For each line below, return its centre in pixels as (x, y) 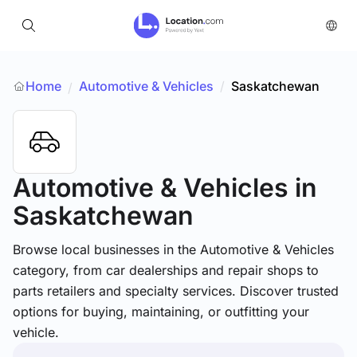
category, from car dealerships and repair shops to (166, 270)
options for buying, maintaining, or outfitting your (161, 312)
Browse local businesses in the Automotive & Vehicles (173, 249)
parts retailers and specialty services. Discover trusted (176, 291)
